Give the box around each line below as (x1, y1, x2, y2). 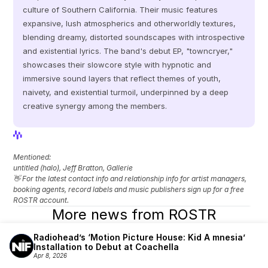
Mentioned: (13, 153, 53, 162)
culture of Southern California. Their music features (23, 5, 218, 14)
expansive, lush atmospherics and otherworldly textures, (23, 19, 236, 28)
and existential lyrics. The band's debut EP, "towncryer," (23, 46, 233, 56)
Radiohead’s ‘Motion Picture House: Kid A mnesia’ (33, 232, 245, 242)
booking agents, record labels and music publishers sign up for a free (13, 185, 245, 194)
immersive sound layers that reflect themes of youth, (23, 74, 221, 83)
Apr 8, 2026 (33, 252, 67, 259)
